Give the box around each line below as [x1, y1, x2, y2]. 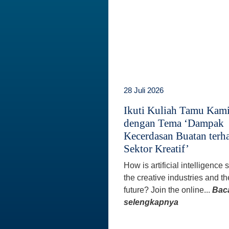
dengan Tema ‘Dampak [124, 117, 224, 129]
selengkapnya [124, 197, 178, 207]
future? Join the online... [124, 185, 212, 194]
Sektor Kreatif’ [124, 142, 189, 155]
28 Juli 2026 [124, 85, 164, 95]
